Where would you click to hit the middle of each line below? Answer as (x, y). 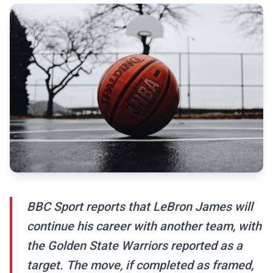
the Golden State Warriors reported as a (135, 246)
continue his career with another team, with (144, 226)
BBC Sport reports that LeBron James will (140, 207)
